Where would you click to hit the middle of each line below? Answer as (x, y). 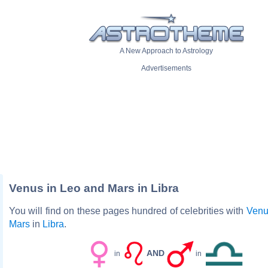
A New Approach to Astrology (166, 51)
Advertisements (166, 68)
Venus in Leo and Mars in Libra (94, 188)
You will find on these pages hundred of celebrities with (128, 211)
